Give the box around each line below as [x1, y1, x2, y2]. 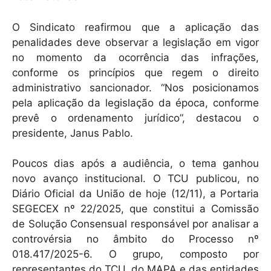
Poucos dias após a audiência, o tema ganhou [12, 157, 259, 170]
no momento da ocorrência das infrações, [12, 51, 259, 64]
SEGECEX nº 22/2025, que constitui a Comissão [12, 203, 259, 215]
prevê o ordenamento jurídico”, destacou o [12, 111, 259, 124]
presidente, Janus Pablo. [12, 126, 133, 139]
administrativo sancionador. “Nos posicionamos [12, 81, 259, 94]
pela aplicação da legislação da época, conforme [12, 96, 259, 109]
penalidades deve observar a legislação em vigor [12, 36, 259, 48]
